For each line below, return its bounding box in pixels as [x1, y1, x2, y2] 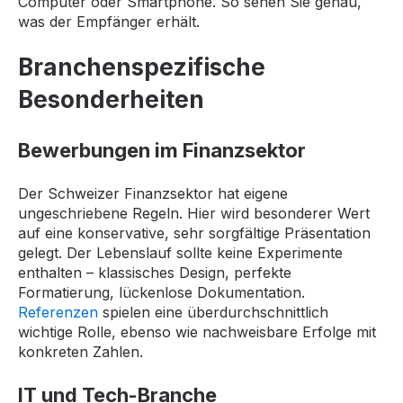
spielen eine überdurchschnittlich [98, 302, 328, 321]
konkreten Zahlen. [18, 342, 143, 361]
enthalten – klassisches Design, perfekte [18, 263, 291, 282]
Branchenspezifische [18, 53, 265, 82]
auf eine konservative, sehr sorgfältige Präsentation [18, 223, 371, 242]
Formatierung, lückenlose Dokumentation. [18, 282, 305, 301]
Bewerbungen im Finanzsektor [18, 138, 306, 162]
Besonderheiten [18, 85, 204, 114]
